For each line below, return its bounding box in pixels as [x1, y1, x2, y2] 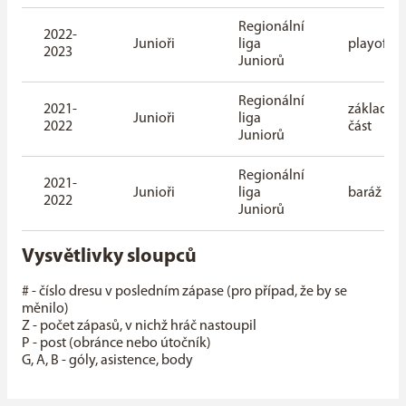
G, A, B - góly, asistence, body [22, 353, 193, 368]
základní [348, 101, 400, 117]
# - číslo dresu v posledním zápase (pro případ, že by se [22, 284, 347, 299]
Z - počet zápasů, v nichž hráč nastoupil [22, 318, 256, 333]
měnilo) [22, 301, 69, 316]
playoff [348, 36, 391, 52]
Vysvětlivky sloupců [22, 246, 197, 266]
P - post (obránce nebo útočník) [22, 335, 211, 351]
